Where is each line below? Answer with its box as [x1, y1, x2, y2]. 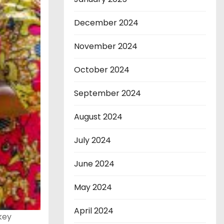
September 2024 [74, 87, 141, 99]
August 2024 [74, 111, 122, 123]
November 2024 [74, 40, 137, 52]
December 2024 [74, 17, 138, 29]
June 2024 [74, 158, 114, 170]
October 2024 [74, 64, 129, 76]
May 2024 [74, 181, 112, 193]
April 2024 [74, 205, 113, 217]
